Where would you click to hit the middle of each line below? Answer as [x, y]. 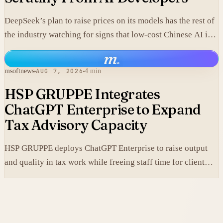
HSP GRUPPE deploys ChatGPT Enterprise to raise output [106, 148]
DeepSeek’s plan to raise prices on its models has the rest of [110, 21]
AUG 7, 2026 [60, 71]
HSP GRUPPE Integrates [82, 94]
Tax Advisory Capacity [76, 125]
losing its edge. [31, 49]
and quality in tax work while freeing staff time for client [105, 162]
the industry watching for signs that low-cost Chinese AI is [108, 35]
